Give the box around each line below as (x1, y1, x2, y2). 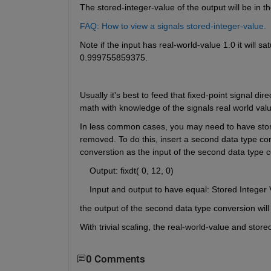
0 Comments (85, 253, 145, 265)
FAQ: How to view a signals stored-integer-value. (79, 21, 266, 31)
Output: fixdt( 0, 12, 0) (79, 165, 174, 175)
